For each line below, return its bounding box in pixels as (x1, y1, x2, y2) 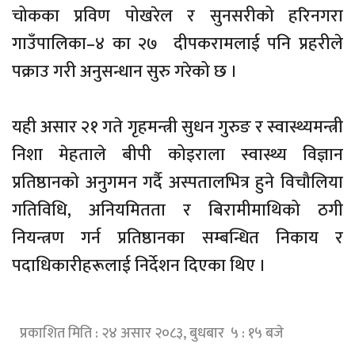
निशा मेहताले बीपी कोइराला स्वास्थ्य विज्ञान (12, 139, 343, 170)
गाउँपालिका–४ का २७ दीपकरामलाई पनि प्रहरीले (12, 29, 343, 59)
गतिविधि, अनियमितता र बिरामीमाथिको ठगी (12, 195, 343, 225)
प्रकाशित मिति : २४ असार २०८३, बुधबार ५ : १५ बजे (20, 321, 284, 345)
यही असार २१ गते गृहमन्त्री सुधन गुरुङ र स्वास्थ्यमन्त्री (12, 112, 343, 142)
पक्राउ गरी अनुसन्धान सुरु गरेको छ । (12, 56, 238, 86)
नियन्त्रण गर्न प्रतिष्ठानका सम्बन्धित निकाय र (12, 223, 343, 253)
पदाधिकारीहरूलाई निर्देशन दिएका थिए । (12, 250, 266, 281)
